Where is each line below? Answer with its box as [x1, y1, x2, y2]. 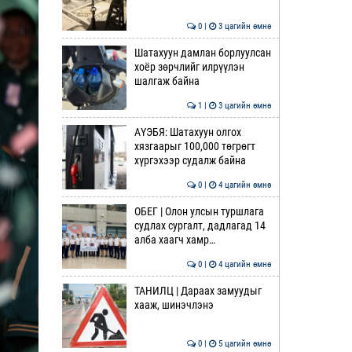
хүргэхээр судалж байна [134, 154, 246, 167]
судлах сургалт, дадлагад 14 [134, 219, 266, 232]
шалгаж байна [134, 75, 200, 87]
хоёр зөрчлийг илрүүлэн [134, 60, 244, 73]
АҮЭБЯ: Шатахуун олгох [134, 126, 241, 138]
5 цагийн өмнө [216, 339, 271, 349]
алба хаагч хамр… [134, 233, 215, 246]
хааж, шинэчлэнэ [134, 299, 214, 311]
